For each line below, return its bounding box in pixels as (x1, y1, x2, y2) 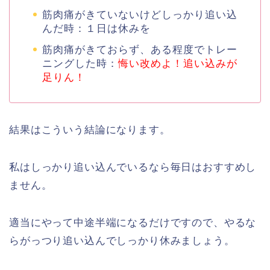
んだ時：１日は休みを (42, 22, 151, 34)
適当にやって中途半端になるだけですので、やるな (9, 216, 257, 228)
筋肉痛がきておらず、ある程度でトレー (42, 43, 237, 55)
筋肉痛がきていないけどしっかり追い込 (42, 8, 237, 20)
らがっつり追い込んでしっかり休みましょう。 (9, 234, 235, 246)
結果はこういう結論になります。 (9, 124, 171, 136)
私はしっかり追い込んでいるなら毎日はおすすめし (9, 161, 257, 173)
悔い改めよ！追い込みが (118, 57, 237, 69)
